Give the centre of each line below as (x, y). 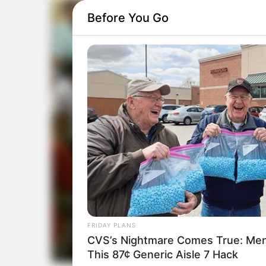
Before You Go (128, 18)
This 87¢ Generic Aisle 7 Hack (163, 254)
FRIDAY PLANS (112, 225)
